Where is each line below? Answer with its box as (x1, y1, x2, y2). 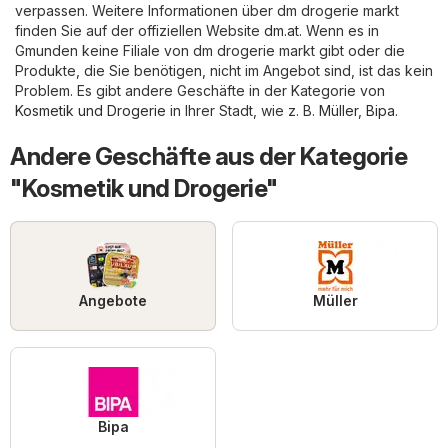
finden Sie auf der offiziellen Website (15, 22, 264, 40)
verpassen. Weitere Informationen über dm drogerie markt (15, 2, 399, 20)
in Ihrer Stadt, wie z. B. (166, 102, 319, 120)
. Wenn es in (299, 22, 379, 40)
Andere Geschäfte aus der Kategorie (10, 142, 407, 172)
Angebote (79, 292, 147, 310)
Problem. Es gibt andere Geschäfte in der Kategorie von (15, 82, 385, 100)
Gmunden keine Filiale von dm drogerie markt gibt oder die (15, 42, 405, 60)
